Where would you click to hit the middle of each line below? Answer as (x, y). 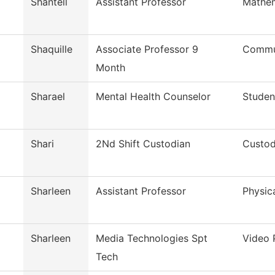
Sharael (48, 97)
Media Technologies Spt (152, 238)
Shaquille (52, 49)
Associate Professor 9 (147, 49)
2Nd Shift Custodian (143, 144)
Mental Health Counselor (153, 97)
